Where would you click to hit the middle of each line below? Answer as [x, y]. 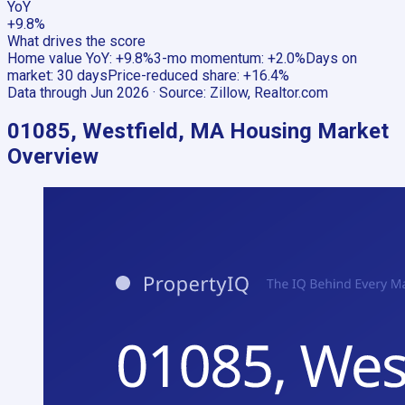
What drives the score [76, 41]
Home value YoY [58, 58]
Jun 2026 [120, 92]
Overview [53, 157]
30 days [82, 75]
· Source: [178, 92]
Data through [49, 92]
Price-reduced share [172, 75]
